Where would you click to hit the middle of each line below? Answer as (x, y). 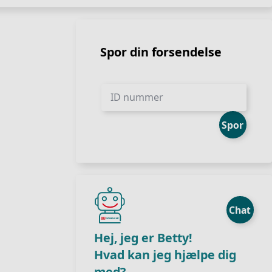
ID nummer (137, 97)
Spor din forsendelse (161, 52)
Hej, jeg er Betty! (143, 238)
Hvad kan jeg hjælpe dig (165, 255)
